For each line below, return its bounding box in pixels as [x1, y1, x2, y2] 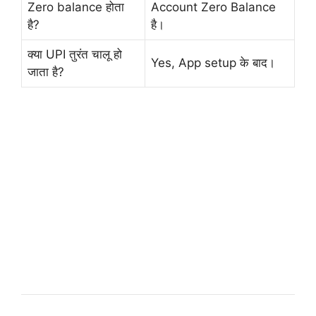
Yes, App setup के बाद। [151, 56, 275, 71]
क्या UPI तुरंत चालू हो [28, 47, 122, 62]
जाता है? [28, 65, 64, 80]
